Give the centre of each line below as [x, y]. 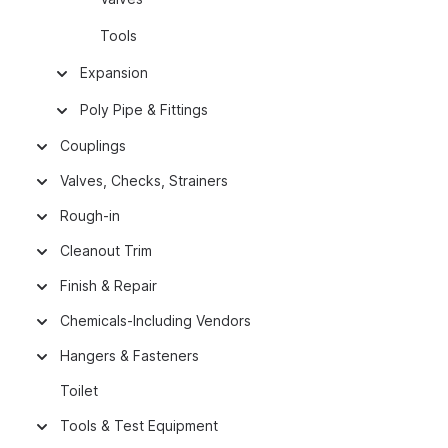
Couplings [93, 145]
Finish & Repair [108, 285]
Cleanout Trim [106, 250]
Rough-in [90, 215]
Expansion [114, 72]
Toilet [79, 390]
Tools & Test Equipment [139, 425]
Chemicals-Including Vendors [155, 320]
